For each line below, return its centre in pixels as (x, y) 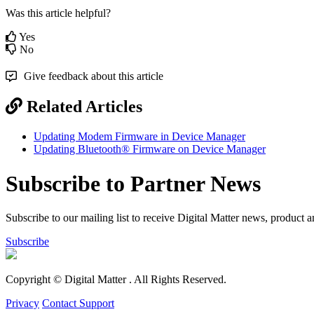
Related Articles (84, 107)
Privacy (22, 303)
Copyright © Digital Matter (67, 279)
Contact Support (78, 303)
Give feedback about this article (94, 76)
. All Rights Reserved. (178, 279)
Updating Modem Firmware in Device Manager (139, 137)
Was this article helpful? (58, 13)
